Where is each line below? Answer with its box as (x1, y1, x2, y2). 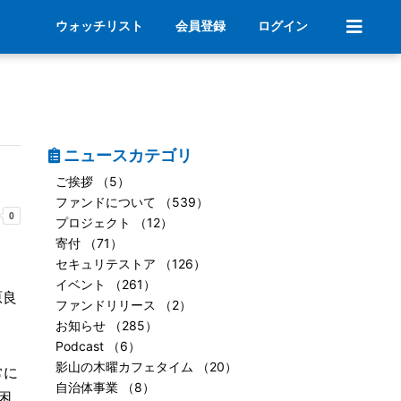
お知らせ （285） (55, 318, 158, 333)
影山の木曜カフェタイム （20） (55, 359, 237, 374)
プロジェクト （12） (55, 215, 173, 230)
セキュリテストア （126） (55, 256, 206, 271)
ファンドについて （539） (55, 194, 209, 209)
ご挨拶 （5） (55, 174, 130, 189)
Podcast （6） (55, 338, 141, 354)
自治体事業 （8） (55, 380, 155, 395)
